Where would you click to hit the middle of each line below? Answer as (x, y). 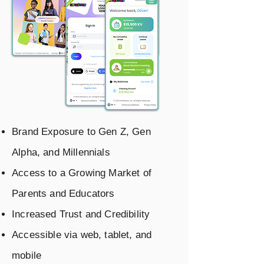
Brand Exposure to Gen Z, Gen (81, 132)
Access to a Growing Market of (82, 173)
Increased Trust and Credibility (81, 214)
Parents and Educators (63, 194)
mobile (27, 255)
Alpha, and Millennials (61, 152)
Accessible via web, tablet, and (82, 235)
